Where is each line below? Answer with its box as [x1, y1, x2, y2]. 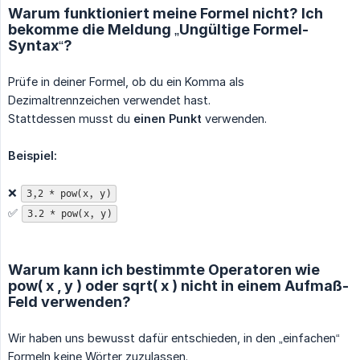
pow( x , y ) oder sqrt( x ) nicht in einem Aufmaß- [8, 276, 349, 294]
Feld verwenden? [8, 292, 131, 310]
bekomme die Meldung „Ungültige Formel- [8, 20, 309, 38]
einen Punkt [133, 111, 202, 125]
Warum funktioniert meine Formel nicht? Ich [8, 4, 323, 22]
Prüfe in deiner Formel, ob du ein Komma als [8, 74, 244, 88]
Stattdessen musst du [8, 111, 133, 125]
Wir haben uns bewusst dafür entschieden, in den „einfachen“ [8, 330, 340, 345]
